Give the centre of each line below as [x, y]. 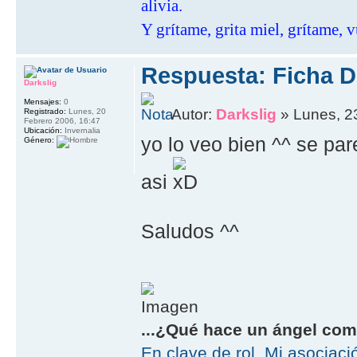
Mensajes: [43, 102]
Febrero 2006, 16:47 [62, 121]
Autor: [194, 114]
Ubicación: [43, 131]
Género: [39, 140]
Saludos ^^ [190, 231]
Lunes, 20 [86, 112]
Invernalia [81, 131]
